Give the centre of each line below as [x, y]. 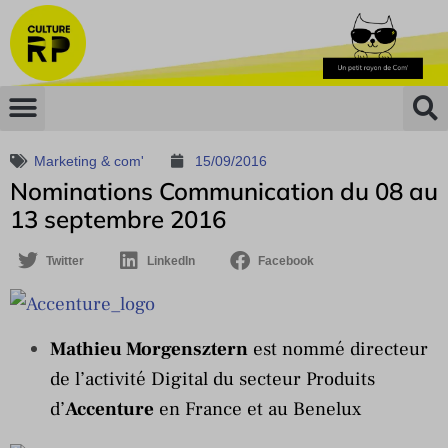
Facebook [286, 260]
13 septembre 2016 [118, 218]
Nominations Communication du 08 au [224, 190]
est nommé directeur [338, 348]
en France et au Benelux [257, 408]
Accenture [109, 408]
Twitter [65, 260]
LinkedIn [171, 260]
